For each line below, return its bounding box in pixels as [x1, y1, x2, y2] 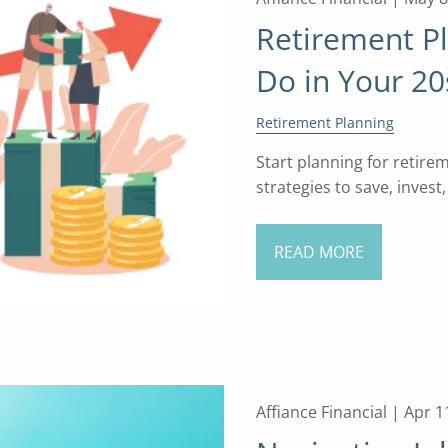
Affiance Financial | [255, 400, 404, 423]
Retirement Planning [255, 113, 394, 133]
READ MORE [273, 241, 364, 264]
